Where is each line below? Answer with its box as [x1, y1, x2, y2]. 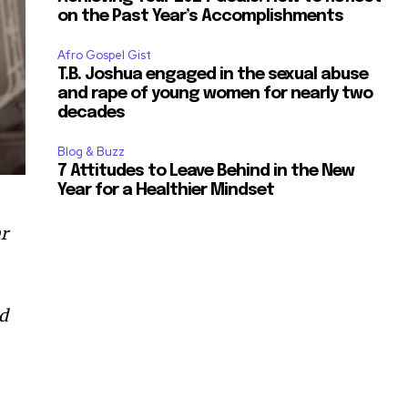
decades [57, 105, 126, 122]
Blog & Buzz [57, 144, 126, 160]
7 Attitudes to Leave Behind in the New [57, 163, 355, 180]
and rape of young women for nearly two [57, 86, 373, 103]
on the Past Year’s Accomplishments [57, 8, 344, 25]
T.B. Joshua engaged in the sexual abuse [57, 66, 369, 84]
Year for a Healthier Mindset [57, 182, 275, 199]
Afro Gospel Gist [57, 47, 152, 64]
